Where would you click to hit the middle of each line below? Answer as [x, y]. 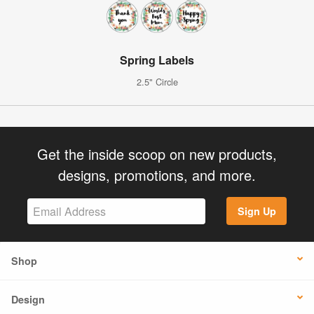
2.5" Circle [157, 81]
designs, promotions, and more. [157, 175]
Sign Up [257, 211]
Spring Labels [157, 60]
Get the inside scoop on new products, [157, 153]
